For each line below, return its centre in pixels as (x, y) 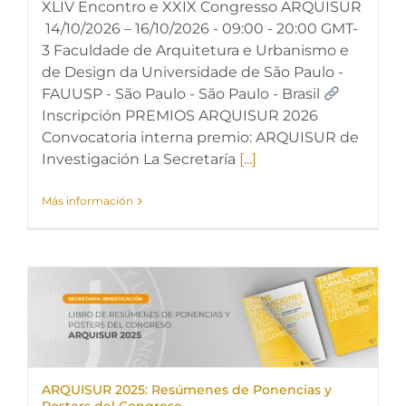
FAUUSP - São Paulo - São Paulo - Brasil (183, 94)
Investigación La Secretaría (140, 159)
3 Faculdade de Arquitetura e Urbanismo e (195, 50)
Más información (87, 201)
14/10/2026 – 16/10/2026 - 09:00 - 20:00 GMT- (200, 29)
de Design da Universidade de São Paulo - (193, 72)
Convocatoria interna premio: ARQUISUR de (200, 137)
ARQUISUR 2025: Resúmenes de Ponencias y (187, 390)
